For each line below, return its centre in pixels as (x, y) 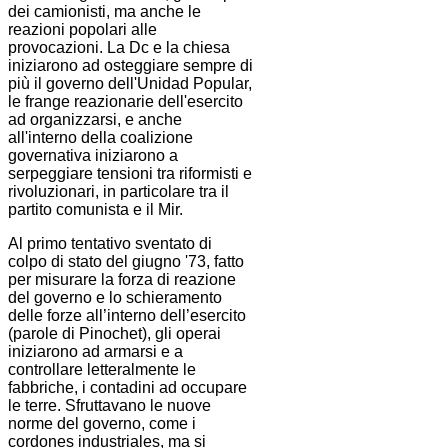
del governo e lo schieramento (115, 298)
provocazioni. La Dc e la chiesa (119, 48)
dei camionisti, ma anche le (104, 12)
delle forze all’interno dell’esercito (127, 316)
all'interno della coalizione (100, 138)
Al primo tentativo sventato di (110, 244)
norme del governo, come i (102, 424)
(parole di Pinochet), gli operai (114, 334)
